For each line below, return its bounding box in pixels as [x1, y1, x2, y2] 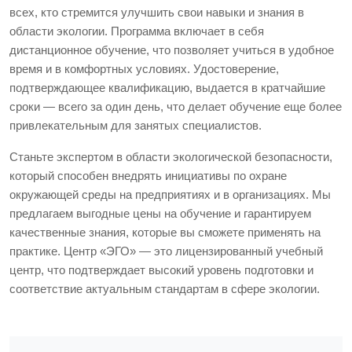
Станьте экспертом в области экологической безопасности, [9, 149, 332, 163]
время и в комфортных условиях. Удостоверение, [9, 61, 279, 75]
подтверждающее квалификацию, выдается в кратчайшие [9, 80, 325, 94]
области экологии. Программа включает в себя [9, 24, 264, 38]
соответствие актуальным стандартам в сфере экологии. [9, 281, 320, 295]
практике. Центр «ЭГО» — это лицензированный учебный [9, 244, 323, 258]
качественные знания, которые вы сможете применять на [9, 225, 321, 239]
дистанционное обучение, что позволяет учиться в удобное [9, 42, 334, 57]
